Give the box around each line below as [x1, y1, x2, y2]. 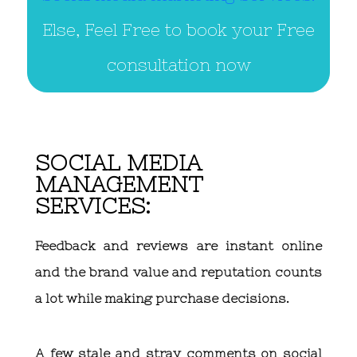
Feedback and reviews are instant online [35, 238, 322, 253]
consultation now [106, 56, 251, 75]
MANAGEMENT [35, 171, 203, 198]
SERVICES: [35, 193, 151, 219]
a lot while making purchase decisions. [35, 291, 289, 306]
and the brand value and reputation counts [35, 265, 322, 280]
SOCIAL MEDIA [35, 150, 202, 176]
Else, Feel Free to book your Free [42, 21, 315, 40]
